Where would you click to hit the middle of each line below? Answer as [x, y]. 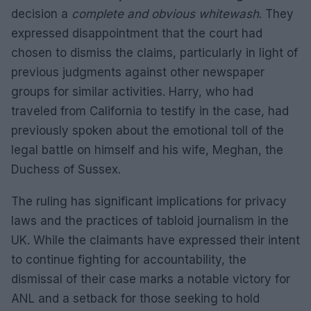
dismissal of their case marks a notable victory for [151, 279]
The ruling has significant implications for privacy [149, 201]
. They [276, 14]
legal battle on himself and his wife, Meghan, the [147, 150]
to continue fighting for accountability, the [129, 260]
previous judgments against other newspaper [138, 72]
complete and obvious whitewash [165, 14]
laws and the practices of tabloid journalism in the [150, 221]
